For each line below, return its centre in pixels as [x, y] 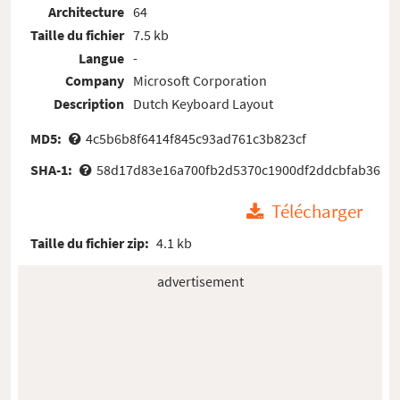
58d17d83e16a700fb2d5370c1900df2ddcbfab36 [238, 169]
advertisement [200, 281]
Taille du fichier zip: [92, 242]
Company [95, 81]
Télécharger [317, 212]
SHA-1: [53, 169]
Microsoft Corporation [200, 81]
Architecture [87, 12]
